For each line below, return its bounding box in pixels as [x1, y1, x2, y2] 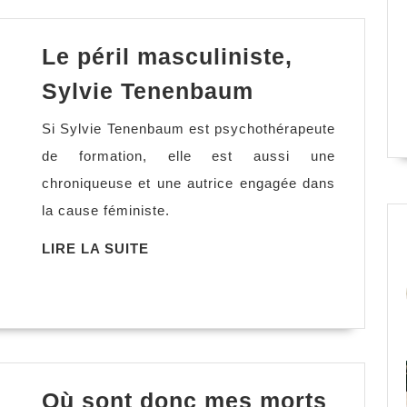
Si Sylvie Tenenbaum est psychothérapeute [42, 121, 335, 137]
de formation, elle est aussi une [42, 148, 335, 164]
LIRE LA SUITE [42, 241, 149, 257]
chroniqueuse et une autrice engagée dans [42, 175, 335, 192]
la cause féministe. [42, 203, 170, 219]
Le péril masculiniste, [42, 44, 293, 70]
